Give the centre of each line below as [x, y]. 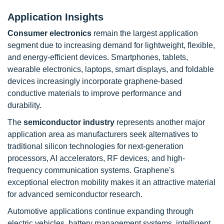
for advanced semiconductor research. [75, 194]
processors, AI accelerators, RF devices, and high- [96, 158]
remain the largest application [145, 33]
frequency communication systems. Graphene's [91, 170]
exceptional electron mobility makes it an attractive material [111, 182]
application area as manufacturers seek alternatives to [103, 134]
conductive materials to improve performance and [94, 93]
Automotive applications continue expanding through [100, 211]
